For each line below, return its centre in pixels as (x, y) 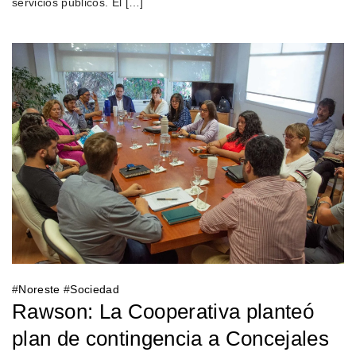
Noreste (39, 289)
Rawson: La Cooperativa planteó (163, 311)
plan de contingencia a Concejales (170, 338)
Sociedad (95, 289)
